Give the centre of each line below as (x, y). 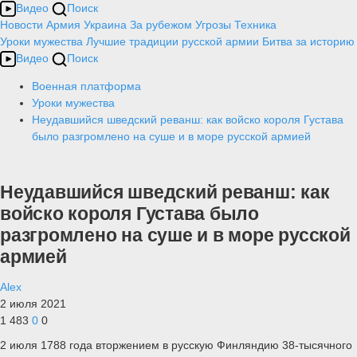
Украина (105, 25)
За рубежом (161, 25)
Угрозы (213, 25)
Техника (255, 25)
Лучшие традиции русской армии (173, 41)
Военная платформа (86, 86)
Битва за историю (308, 41)
